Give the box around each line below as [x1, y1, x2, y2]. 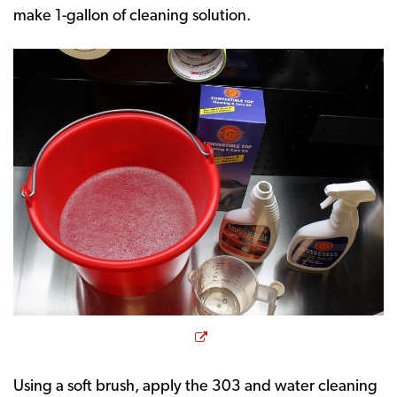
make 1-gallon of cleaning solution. [13, 4, 251, 24]
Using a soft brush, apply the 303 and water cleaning [13, 376, 378, 395]
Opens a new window [206, 325, 366, 345]
